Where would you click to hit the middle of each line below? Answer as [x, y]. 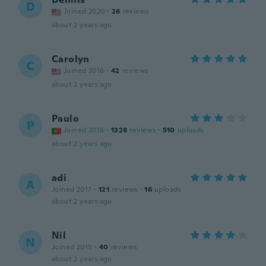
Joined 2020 [84, 11]
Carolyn [71, 59]
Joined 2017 [72, 189]
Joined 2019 [72, 247]
